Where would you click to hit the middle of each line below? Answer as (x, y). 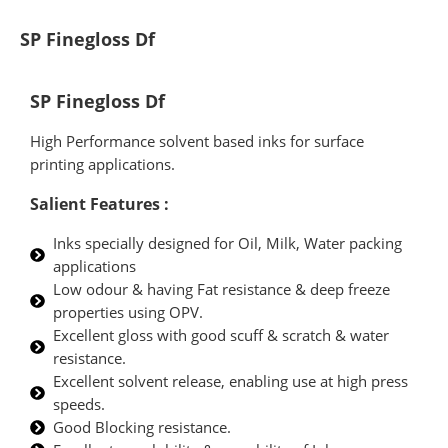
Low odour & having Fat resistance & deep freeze (222, 289)
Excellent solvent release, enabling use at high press (231, 381)
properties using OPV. (128, 312)
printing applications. (102, 164)
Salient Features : (99, 204)
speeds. (79, 404)
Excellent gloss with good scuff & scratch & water (221, 335)
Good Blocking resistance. (142, 427)
